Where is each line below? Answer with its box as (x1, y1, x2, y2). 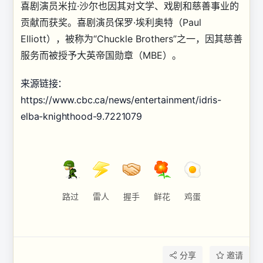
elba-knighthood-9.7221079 (21, 110, 142, 122)
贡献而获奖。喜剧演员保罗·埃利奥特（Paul (21, 16, 201, 28)
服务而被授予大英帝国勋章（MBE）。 (21, 49, 181, 61)
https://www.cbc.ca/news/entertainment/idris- (21, 94, 221, 106)
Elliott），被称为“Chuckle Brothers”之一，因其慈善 (21, 33, 242, 45)
